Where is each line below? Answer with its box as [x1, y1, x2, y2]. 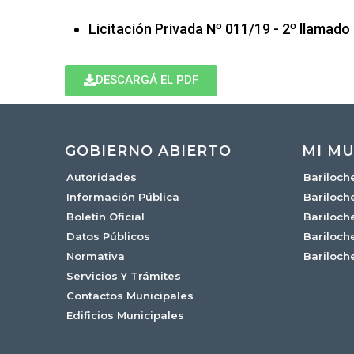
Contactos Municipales [66, 289, 194, 302]
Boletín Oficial [66, 210, 145, 223]
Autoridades [66, 171, 137, 183]
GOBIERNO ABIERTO [65, 142, 232, 160]
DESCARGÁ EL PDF [96, 73, 198, 87]
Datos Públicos [66, 230, 151, 243]
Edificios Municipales [66, 309, 185, 322]
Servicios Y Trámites [66, 269, 182, 282]
